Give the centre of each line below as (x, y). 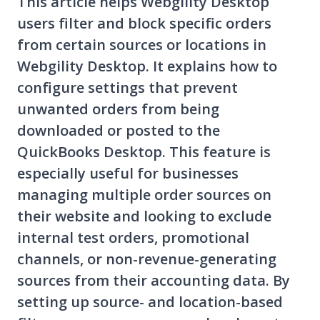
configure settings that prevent (127, 88)
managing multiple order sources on (144, 195)
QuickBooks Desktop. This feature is (144, 152)
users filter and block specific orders (144, 24)
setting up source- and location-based (150, 302)
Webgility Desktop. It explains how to (147, 66)
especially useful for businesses (128, 174)
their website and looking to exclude (144, 216)
